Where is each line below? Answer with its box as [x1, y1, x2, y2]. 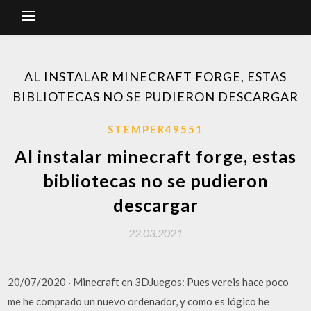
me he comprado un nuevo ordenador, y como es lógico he [8, 295, 270, 308]
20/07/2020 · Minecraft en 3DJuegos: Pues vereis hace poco [8, 276, 289, 288]
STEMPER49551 [108, 123, 203, 135]
